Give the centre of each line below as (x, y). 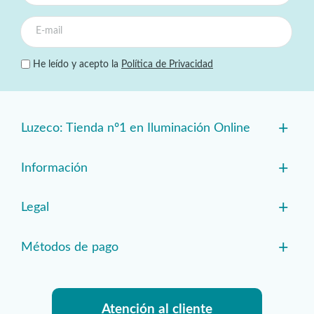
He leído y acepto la (76, 65)
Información (54, 168)
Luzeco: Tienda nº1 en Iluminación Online (136, 129)
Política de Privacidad (167, 65)
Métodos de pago (70, 247)
